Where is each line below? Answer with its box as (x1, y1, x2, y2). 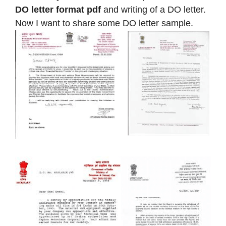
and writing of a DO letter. (101, 4, 206, 15)
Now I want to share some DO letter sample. (15, 18, 196, 28)
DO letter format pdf (15, 4, 101, 15)
